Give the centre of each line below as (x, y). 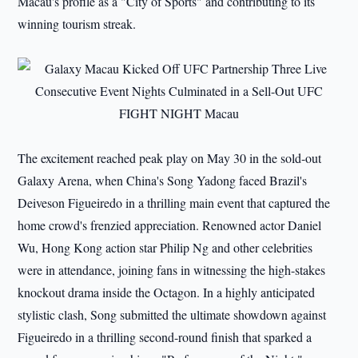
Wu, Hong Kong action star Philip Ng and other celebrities (165, 248)
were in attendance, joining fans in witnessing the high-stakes (172, 270)
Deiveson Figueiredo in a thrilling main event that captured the (174, 203)
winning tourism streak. (77, 24)
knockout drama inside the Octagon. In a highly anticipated (167, 292)
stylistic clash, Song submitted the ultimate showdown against (172, 315)
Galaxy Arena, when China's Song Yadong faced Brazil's (163, 181)
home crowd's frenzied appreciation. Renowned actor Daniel (170, 225)
